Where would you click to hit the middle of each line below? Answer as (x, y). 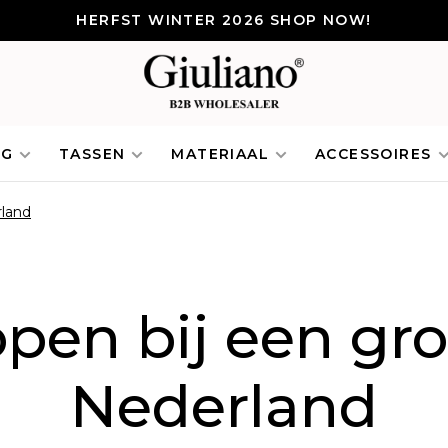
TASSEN (92, 153)
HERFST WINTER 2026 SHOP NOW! (224, 20)
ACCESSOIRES (373, 153)
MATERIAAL (220, 153)
